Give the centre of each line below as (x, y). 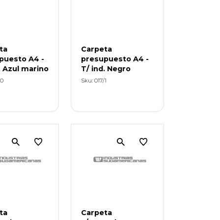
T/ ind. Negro (106, 69)
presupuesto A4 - (115, 59)
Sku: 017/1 (94, 80)
